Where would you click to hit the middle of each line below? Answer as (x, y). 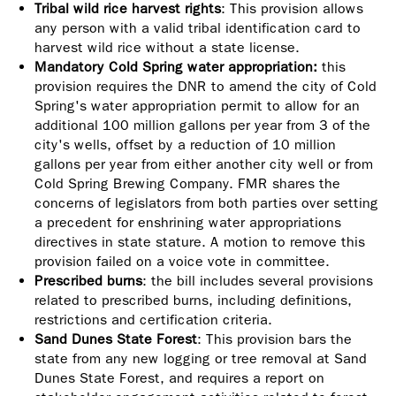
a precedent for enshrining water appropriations (188, 222)
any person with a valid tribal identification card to (198, 28)
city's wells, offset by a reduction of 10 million (185, 145)
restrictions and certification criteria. (153, 320)
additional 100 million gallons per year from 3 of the (202, 125)
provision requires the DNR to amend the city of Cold (206, 86)
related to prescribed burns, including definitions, (193, 300)
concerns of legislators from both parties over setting (206, 203)
